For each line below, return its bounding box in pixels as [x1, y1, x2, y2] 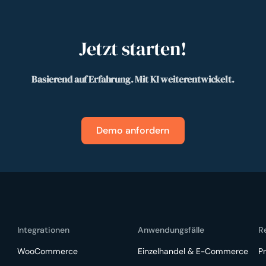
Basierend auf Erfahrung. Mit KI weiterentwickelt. [31, 73, 235, 86]
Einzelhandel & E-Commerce [137, 245, 248, 256]
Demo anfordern [96, 123, 170, 137]
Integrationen [17, 224, 70, 235]
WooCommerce [17, 245, 78, 256]
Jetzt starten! [79, 35, 187, 62]
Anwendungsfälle [137, 224, 204, 235]
